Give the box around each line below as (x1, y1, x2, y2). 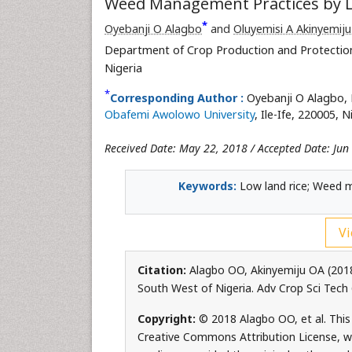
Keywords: (178, 178, 236, 193)
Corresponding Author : (110, 90, 244, 105)
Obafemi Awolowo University (104, 107, 255, 122)
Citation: (137, 262, 189, 277)
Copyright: (137, 311, 199, 326)
